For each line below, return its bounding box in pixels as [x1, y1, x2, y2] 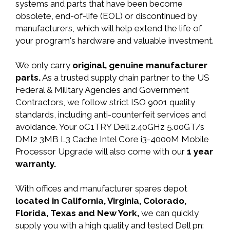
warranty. [15, 159, 56, 169]
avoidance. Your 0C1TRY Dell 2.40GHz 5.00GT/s [15, 122, 204, 132]
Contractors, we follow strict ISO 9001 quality [15, 97, 195, 107]
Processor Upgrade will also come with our [15, 146, 187, 157]
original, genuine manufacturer [72, 60, 207, 70]
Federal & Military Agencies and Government [15, 85, 189, 95]
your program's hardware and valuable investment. [15, 35, 214, 46]
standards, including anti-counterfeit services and [15, 109, 206, 120]
